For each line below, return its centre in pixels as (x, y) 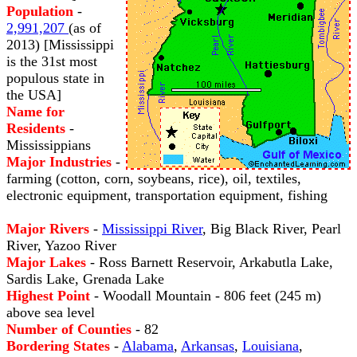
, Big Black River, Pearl (272, 229)
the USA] (34, 95)
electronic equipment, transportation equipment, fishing (167, 195)
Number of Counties (69, 329)
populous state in (55, 78)
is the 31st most (52, 61)
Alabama (148, 346)
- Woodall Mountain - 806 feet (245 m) (206, 296)
